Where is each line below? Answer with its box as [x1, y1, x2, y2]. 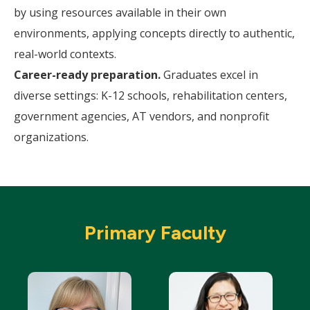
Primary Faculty [84, 221, 226, 244]
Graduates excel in [161, 67, 258, 82]
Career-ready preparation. [14, 67, 161, 82]
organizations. [14, 129, 89, 145]
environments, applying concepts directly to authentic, [14, 26, 295, 41]
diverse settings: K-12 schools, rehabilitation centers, [14, 88, 287, 103]
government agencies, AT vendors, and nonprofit [14, 109, 269, 124]
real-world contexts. [14, 46, 116, 62]
